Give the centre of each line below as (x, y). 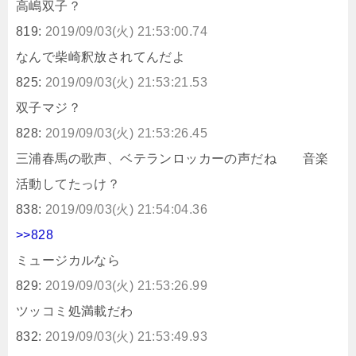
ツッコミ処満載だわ (75, 311)
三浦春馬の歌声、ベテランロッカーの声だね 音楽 (172, 158)
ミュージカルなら (68, 260)
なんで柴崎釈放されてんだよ (101, 56)
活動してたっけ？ (68, 184)
